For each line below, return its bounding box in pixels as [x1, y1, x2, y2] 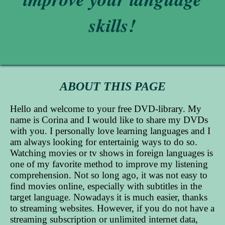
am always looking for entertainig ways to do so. [10, 136, 197, 147]
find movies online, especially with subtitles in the [10, 180, 202, 191]
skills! [89, 12, 136, 39]
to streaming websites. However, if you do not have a [10, 202, 214, 213]
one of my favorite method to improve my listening [10, 158, 208, 169]
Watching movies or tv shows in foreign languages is [10, 147, 213, 158]
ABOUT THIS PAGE [59, 79, 166, 93]
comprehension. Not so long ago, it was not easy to [10, 169, 207, 180]
